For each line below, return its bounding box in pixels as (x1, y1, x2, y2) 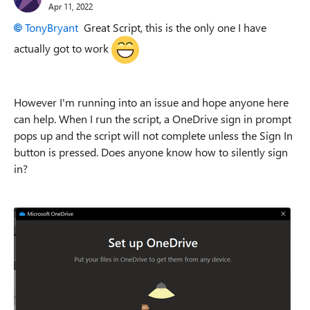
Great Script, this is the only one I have (78, 20, 266, 35)
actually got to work (14, 41, 111, 55)
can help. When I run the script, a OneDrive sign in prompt (14, 111, 291, 126)
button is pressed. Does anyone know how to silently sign (14, 145, 288, 159)
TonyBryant (25, 20, 78, 35)
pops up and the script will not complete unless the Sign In (14, 128, 293, 143)
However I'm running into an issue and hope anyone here (14, 95, 289, 109)
